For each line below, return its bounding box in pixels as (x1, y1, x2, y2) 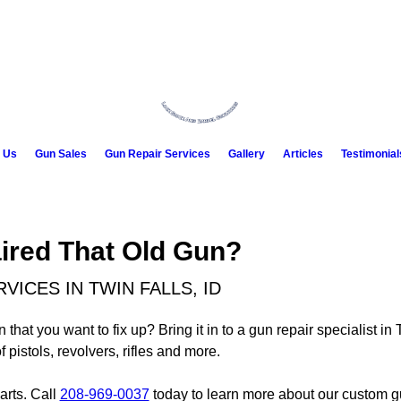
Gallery (227, 148, 265, 160)
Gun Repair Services (104, 148, 210, 160)
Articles (282, 148, 323, 160)
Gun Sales (34, 148, 87, 160)
